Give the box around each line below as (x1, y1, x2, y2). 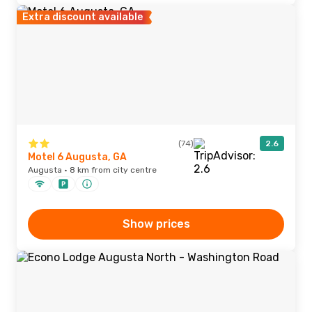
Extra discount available (22, 11, 143, 23)
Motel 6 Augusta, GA (28, 151, 127, 163)
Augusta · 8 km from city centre (28, 165, 157, 175)
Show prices (122, 217, 190, 231)
